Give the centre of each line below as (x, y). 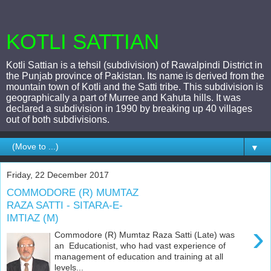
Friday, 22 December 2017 (58, 175)
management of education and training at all (139, 257)
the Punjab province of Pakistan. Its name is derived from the (135, 76)
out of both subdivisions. (58, 119)
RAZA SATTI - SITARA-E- (65, 205)
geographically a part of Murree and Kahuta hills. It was (123, 98)
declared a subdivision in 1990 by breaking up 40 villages (129, 109)
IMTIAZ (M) (33, 217)
